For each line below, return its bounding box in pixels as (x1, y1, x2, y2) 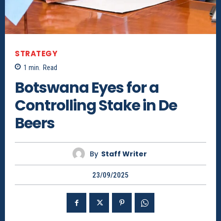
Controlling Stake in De (15, 95, 177, 116)
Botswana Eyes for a (15, 77, 159, 99)
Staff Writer (101, 148, 147, 159)
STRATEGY (15, 48, 57, 59)
